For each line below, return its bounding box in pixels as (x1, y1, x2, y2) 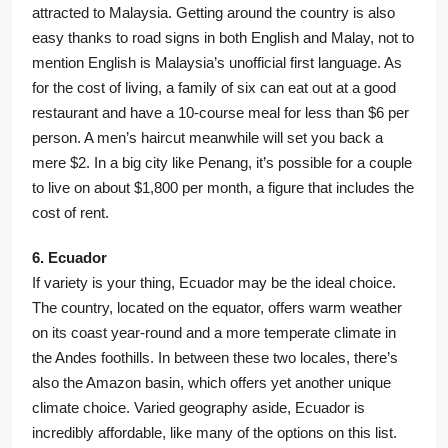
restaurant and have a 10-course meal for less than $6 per (32, 104, 409, 122)
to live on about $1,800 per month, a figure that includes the (32, 179, 414, 197)
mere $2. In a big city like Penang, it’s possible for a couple (32, 154, 412, 172)
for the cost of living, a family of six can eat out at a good (32, 79, 396, 97)
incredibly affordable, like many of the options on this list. (32, 424, 397, 442)
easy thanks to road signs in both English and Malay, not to (32, 29, 414, 47)
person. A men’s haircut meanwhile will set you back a (32, 129, 383, 147)
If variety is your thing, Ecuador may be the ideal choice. (32, 274, 396, 292)
